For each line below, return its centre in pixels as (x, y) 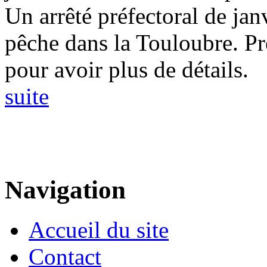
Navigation (65, 190)
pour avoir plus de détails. (127, 70)
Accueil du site (99, 230)
